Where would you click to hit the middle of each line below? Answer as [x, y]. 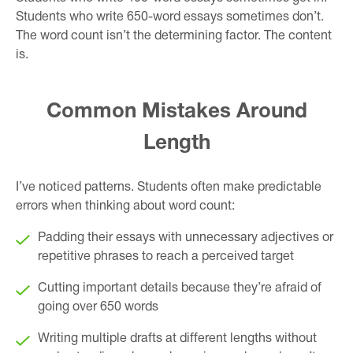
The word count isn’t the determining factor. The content [174, 36]
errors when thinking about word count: [125, 206]
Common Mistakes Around [176, 111]
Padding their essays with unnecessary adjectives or [186, 238]
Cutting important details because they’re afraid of [180, 288]
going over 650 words [98, 307]
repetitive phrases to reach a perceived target [166, 256]
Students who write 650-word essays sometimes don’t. [170, 17]
